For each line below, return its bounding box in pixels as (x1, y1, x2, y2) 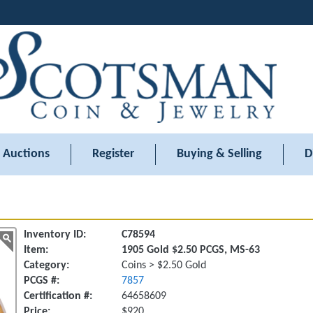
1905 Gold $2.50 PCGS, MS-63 (122, 245, 260, 256)
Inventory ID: (24, 229, 86, 240)
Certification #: (24, 291, 92, 302)
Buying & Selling (177, 147, 262, 161)
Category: (24, 260, 69, 271)
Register (92, 147, 134, 161)
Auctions (3, 147, 50, 161)
